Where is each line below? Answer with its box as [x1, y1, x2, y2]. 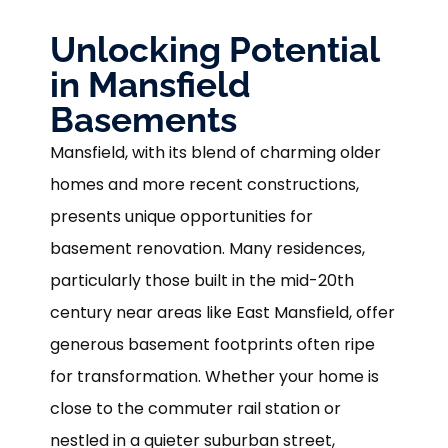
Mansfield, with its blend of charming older [50, 141, 381, 165]
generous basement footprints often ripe [50, 333, 375, 357]
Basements [50, 99, 237, 141]
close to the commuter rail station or [50, 397, 341, 421]
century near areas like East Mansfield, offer [50, 301, 395, 325]
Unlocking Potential [50, 29, 379, 71]
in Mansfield [50, 64, 251, 106]
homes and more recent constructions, [50, 173, 359, 197]
